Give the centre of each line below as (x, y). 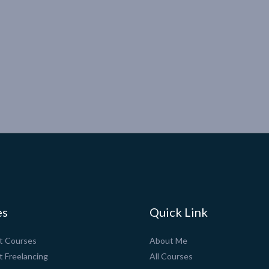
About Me (168, 241)
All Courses (171, 256)
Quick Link (179, 212)
